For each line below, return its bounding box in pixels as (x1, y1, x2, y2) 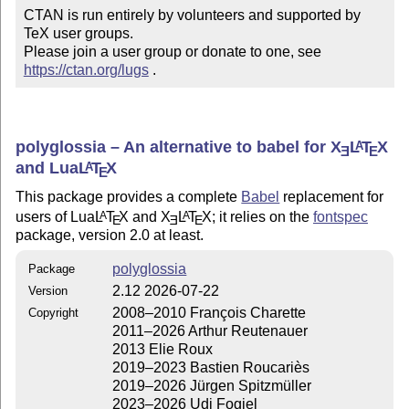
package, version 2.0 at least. (16, 226, 204, 243)
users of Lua (16, 208, 96, 225)
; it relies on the (211, 208, 313, 225)
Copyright (28, 305, 79, 320)
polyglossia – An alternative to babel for (16, 138, 331, 156)
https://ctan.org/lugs (23, 62, 149, 79)
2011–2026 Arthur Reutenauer (112, 322, 309, 339)
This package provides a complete (16, 188, 242, 204)
